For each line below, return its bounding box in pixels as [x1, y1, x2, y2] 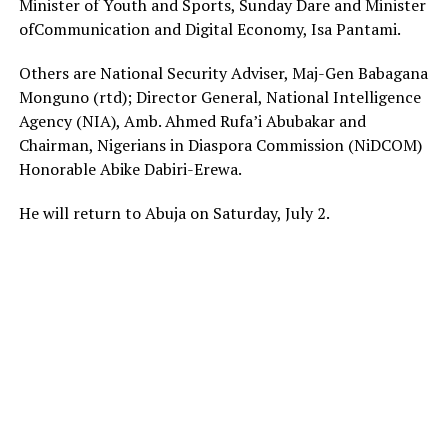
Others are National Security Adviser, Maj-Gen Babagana [18, 61, 428, 84]
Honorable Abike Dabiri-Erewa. [18, 157, 242, 180]
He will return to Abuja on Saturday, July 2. [18, 201, 330, 224]
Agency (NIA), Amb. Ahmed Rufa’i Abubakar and [18, 109, 366, 132]
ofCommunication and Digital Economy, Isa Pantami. [18, 17, 401, 40]
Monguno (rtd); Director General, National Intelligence [18, 85, 421, 108]
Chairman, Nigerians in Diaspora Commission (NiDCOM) [18, 133, 422, 156]
